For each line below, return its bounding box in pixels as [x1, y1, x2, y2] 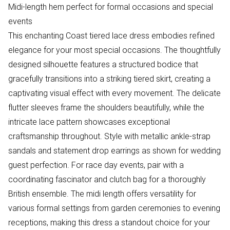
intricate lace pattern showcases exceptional [8, 117, 170, 127]
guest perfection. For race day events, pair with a [8, 160, 184, 170]
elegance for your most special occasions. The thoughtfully [8, 45, 221, 55]
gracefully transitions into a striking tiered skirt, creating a [8, 73, 210, 84]
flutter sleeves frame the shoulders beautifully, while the [8, 102, 204, 113]
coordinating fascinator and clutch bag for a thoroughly [8, 174, 206, 185]
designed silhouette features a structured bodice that [8, 59, 198, 70]
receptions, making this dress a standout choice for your [8, 217, 210, 228]
